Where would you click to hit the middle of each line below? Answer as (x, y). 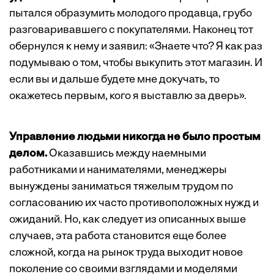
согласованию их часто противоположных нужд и (134, 204)
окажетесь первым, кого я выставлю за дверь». (128, 97)
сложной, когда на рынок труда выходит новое (126, 253)
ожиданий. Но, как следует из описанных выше (128, 220)
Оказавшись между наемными (127, 154)
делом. (28, 154)
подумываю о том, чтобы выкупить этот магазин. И (136, 64)
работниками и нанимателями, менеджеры (118, 171)
